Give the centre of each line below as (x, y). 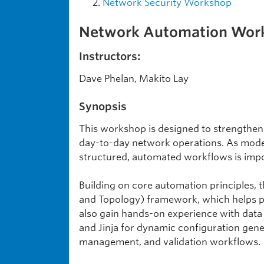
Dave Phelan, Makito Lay (134, 79)
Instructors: (110, 56)
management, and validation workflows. (170, 242)
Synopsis (103, 106)
